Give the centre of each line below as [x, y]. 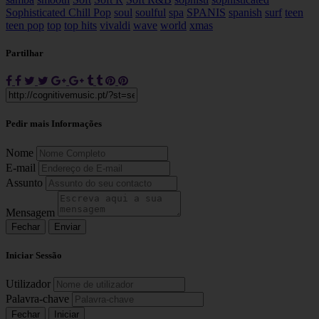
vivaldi [115, 25]
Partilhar [25, 53]
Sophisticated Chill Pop [58, 12]
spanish [245, 12]
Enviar [67, 226]
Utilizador [28, 283]
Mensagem [30, 212]
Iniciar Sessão [34, 255]
